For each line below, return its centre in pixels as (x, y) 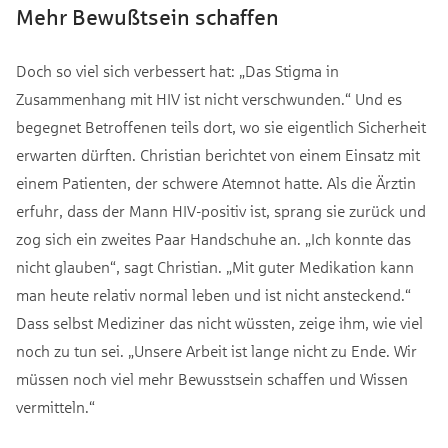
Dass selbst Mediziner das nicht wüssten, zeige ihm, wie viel (219, 323)
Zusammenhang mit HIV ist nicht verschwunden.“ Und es (209, 99)
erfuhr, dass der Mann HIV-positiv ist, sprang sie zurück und (221, 211)
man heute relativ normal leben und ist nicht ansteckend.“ (213, 295)
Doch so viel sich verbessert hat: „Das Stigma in (177, 71)
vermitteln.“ (55, 407)
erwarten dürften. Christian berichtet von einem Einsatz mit (218, 155)
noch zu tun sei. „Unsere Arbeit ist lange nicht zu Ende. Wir (216, 351)
